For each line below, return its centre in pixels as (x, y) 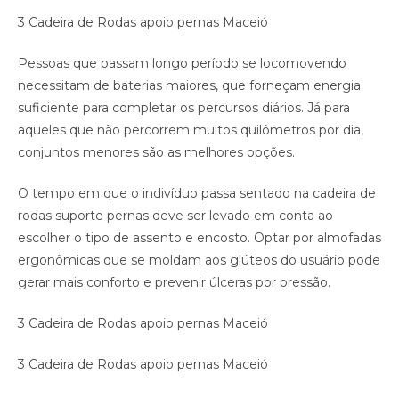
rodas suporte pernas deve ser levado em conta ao (175, 216)
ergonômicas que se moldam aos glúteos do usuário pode (199, 261)
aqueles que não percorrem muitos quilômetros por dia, (191, 130)
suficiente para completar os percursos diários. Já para (184, 108)
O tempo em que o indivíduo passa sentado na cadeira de (197, 194)
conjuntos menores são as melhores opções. (156, 153)
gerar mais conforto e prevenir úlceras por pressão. (174, 283)
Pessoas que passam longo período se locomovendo (182, 64)
